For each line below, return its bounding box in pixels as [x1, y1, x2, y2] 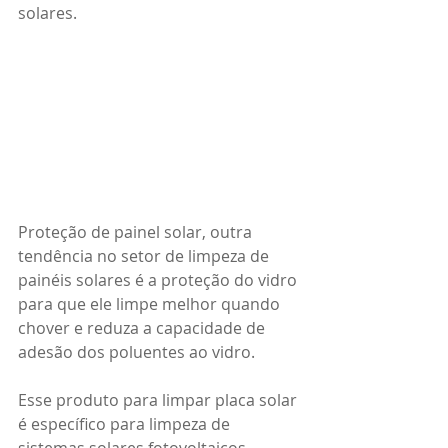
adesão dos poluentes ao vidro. [18, 340, 255, 363]
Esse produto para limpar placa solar [18, 388, 301, 411]
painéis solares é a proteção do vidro [18, 268, 301, 291]
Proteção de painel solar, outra [18, 220, 256, 243]
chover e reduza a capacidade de [18, 316, 269, 339]
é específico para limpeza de [18, 412, 234, 435]
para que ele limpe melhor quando [18, 292, 284, 315]
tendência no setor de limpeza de [18, 244, 273, 267]
